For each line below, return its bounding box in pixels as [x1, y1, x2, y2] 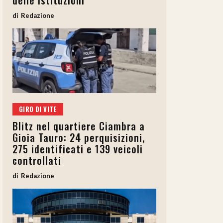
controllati [12, 153, 61, 168]
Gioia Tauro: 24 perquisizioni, [12, 130, 145, 145]
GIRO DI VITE [19, 104, 57, 114]
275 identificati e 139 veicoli [12, 141, 143, 157]
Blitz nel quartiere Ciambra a [12, 118, 145, 134]
